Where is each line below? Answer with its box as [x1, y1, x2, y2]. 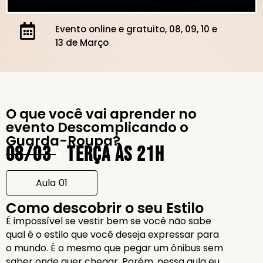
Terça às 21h [62, 142, 165, 167]
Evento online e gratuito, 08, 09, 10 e [55, 23, 217, 35]
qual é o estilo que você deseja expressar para [6, 228, 219, 241]
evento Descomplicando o [6, 118, 188, 137]
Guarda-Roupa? [6, 131, 120, 150]
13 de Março [55, 36, 109, 49]
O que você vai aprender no [6, 104, 197, 123]
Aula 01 [36, 176, 68, 190]
